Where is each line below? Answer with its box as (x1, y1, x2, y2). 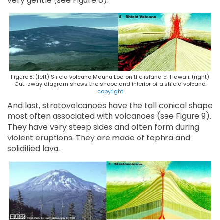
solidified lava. (7, 143, 60, 155)
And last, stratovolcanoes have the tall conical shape (7, 100, 213, 111)
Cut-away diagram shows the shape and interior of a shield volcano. (14, 80, 206, 88)
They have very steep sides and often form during (7, 121, 199, 133)
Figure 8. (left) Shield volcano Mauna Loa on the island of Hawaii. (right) (11, 73, 209, 81)
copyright (97, 87, 123, 96)
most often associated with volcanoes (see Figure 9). (7, 110, 211, 122)
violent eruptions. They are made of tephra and (7, 132, 190, 144)
